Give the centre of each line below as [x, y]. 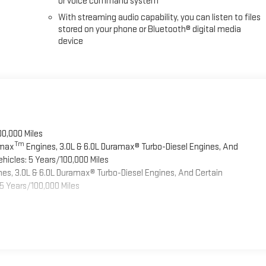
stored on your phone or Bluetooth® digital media [150, 30]
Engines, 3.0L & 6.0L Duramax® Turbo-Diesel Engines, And [131, 147]
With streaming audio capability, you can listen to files [160, 18]
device [71, 42]
